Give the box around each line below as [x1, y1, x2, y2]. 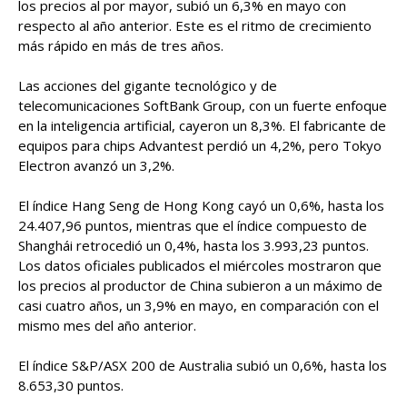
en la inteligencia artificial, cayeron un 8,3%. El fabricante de [18, 116, 386, 134]
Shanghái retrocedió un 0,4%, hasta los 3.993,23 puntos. [18, 236, 369, 254]
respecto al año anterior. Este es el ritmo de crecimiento [18, 16, 372, 35]
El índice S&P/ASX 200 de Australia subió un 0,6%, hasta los [18, 356, 387, 374]
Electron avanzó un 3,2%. [18, 156, 174, 174]
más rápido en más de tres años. [18, 36, 223, 55]
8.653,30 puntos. [18, 376, 124, 394]
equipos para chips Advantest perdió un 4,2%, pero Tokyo [18, 136, 382, 154]
